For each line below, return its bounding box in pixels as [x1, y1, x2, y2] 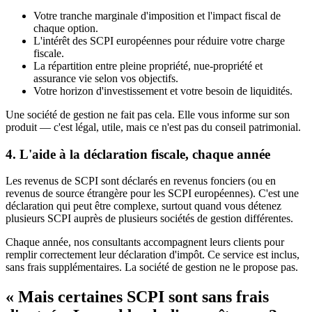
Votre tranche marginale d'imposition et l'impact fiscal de [33, 9, 281, 22]
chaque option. [33, 22, 98, 34]
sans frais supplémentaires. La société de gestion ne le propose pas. [6, 261, 298, 274]
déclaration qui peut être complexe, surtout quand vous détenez [6, 200, 281, 212]
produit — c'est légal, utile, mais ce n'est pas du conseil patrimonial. [6, 120, 301, 133]
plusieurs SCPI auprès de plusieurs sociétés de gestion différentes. [6, 212, 293, 225]
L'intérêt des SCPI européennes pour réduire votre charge [33, 34, 285, 47]
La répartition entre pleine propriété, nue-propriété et [33, 59, 263, 72]
